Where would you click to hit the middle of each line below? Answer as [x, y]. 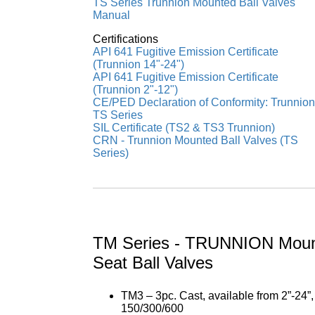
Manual [111, 15]
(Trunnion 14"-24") [139, 64]
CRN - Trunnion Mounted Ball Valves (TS [195, 140]
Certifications [126, 39]
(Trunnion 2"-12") [135, 90]
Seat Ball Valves [153, 263]
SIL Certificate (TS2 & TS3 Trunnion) [184, 128]
